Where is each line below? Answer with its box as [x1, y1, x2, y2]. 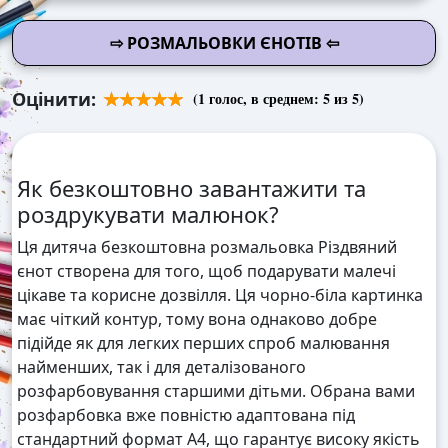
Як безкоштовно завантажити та [17, 173, 366, 204]
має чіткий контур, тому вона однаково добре [17, 308, 377, 331]
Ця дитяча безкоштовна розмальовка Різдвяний [17, 236, 397, 259]
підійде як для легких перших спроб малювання [17, 332, 390, 355]
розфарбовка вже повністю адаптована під [17, 404, 355, 427]
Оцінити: [12, 87, 96, 112]
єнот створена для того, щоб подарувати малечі [17, 260, 396, 283]
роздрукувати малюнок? [17, 199, 279, 230]
